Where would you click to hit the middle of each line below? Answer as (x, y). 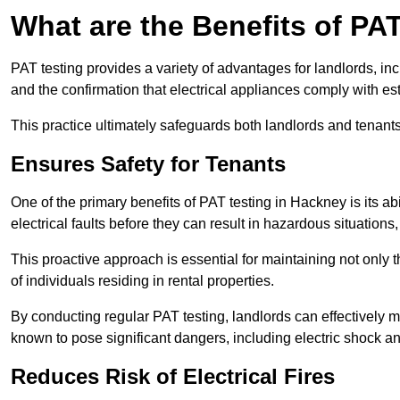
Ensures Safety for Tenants (148, 164)
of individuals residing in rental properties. (142, 281)
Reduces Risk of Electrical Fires (173, 377)
